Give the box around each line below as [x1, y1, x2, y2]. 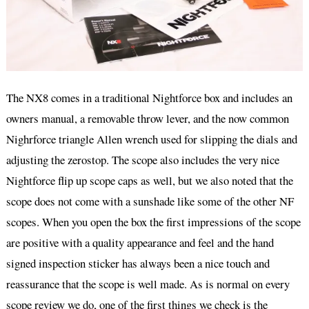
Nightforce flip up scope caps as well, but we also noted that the [6, 172, 293, 188]
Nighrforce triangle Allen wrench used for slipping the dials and [6, 130, 297, 147]
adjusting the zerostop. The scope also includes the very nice [6, 151, 279, 168]
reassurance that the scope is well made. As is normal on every [6, 275, 290, 292]
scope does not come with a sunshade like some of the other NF [6, 192, 294, 209]
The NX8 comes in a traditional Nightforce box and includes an [6, 89, 292, 106]
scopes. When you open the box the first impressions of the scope [6, 213, 301, 230]
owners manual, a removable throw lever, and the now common [6, 110, 289, 126]
